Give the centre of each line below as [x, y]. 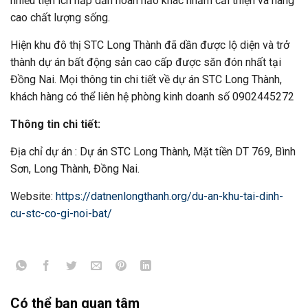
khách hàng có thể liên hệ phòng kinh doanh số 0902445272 [152, 97]
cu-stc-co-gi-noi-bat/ [61, 214]
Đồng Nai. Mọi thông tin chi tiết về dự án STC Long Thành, [146, 80]
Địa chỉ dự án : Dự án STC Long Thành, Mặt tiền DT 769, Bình [153, 152]
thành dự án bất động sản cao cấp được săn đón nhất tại [146, 63]
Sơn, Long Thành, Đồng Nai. [75, 169]
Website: [33, 197]
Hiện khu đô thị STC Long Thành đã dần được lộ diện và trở [150, 45]
